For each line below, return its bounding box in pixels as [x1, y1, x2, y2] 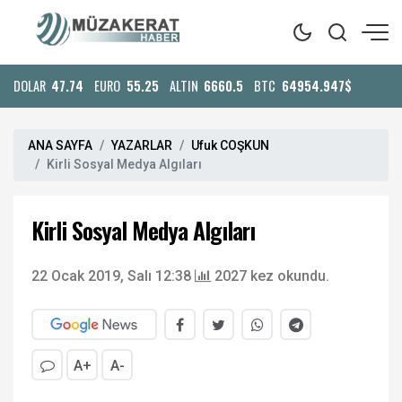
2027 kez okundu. [214, 267, 329, 284]
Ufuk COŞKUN [191, 138, 269, 153]
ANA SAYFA [28, 138, 92, 153]
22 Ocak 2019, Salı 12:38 [31, 267, 191, 284]
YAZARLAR [111, 138, 172, 153]
